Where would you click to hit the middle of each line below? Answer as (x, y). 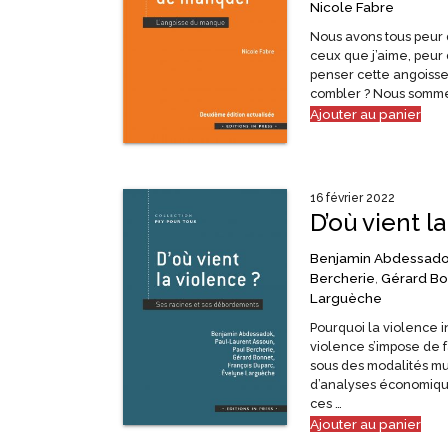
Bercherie (342, 277)
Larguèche (345, 297)
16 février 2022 (352, 197)
